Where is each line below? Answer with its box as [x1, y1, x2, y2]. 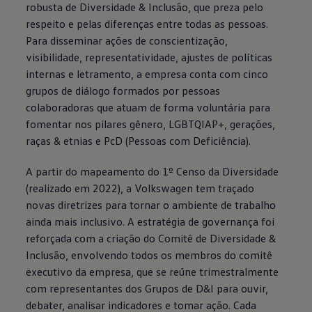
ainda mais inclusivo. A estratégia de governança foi [26, 214, 275, 228]
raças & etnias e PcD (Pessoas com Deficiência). [26, 133, 251, 148]
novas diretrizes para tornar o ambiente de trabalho [26, 197, 276, 212]
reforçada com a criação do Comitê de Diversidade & [26, 231, 276, 245]
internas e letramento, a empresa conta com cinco [26, 66, 269, 81]
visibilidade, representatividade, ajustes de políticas [26, 49, 273, 64]
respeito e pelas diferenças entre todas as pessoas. [26, 16, 269, 31]
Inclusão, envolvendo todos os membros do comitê [26, 247, 273, 262]
